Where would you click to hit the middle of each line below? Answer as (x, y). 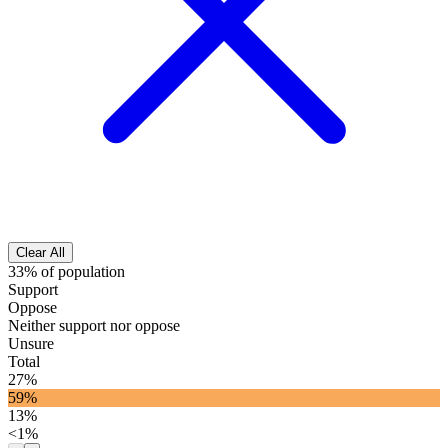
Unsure (31, 344)
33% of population (66, 272)
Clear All (40, 253)
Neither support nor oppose (94, 326)
